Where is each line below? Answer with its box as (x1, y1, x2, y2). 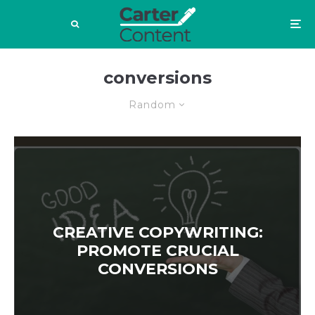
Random (129, 98, 176, 111)
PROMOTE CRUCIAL (76, 240, 239, 260)
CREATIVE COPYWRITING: (52, 222, 263, 242)
